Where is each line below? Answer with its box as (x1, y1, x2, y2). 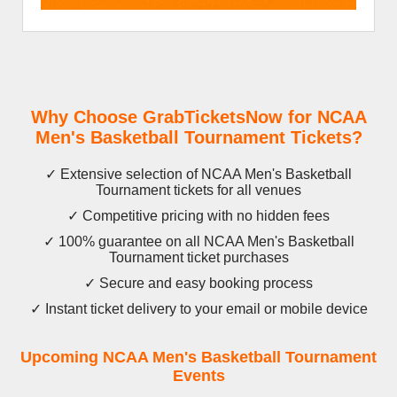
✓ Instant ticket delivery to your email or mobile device (29, 301, 368, 317)
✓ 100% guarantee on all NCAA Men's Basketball (43, 234, 354, 250)
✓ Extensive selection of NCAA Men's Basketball (45, 167, 352, 183)
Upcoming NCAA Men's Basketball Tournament (20, 348, 377, 367)
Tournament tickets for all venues (96, 183, 301, 198)
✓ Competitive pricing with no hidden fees (67, 208, 330, 224)
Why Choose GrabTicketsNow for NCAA (30, 107, 367, 128)
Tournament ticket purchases (108, 250, 289, 266)
